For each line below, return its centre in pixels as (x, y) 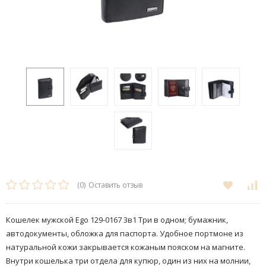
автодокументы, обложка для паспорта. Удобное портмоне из (125, 234)
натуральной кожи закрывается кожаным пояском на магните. (126, 247)
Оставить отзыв (115, 185)
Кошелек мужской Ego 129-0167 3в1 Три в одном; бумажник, (117, 220)
